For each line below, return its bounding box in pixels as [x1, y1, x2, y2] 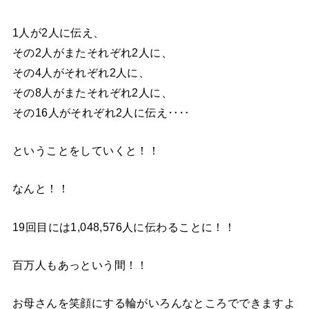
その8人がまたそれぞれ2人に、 [12, 86, 173, 99]
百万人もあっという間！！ [12, 258, 148, 271]
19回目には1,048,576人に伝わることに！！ [12, 220, 236, 233]
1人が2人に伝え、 [12, 26, 105, 39]
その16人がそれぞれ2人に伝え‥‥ [12, 106, 190, 119]
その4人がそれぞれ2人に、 [12, 66, 150, 79]
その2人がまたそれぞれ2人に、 [12, 46, 173, 59]
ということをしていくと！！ [12, 143, 160, 157]
